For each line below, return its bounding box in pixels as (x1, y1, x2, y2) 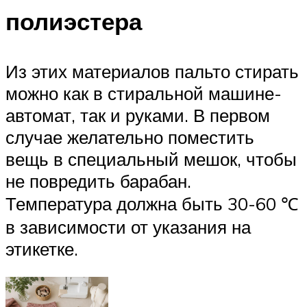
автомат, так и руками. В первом (5, 103, 270, 126)
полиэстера (5, 5, 142, 36)
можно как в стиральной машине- (5, 82, 282, 104)
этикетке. (5, 237, 78, 260)
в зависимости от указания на (5, 215, 251, 238)
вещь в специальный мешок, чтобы (5, 147, 297, 170)
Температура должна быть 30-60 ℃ (5, 192, 298, 214)
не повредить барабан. (5, 169, 191, 192)
